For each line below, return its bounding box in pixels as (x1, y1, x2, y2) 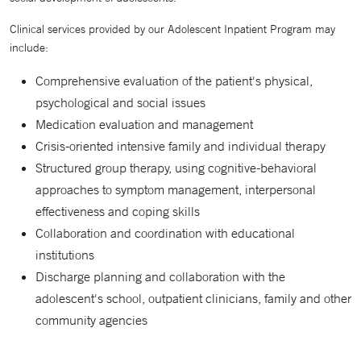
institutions (35, 247, 94, 263)
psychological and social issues (35, 94, 205, 111)
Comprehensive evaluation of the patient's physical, (35, 73, 313, 89)
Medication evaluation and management (35, 116, 253, 133)
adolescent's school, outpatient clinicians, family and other (35, 290, 351, 307)
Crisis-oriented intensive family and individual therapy (35, 138, 326, 155)
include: (10, 40, 48, 56)
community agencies (35, 312, 147, 329)
